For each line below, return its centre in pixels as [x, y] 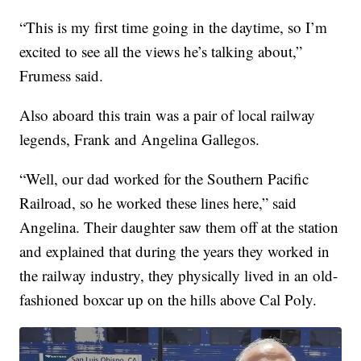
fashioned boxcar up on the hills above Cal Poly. [168, 300]
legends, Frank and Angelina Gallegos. [140, 139]
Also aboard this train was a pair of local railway [168, 115]
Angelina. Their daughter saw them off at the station [179, 227]
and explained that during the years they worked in [175, 251]
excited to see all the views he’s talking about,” [161, 52]
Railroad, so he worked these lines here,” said [158, 203]
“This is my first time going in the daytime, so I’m [174, 27]
